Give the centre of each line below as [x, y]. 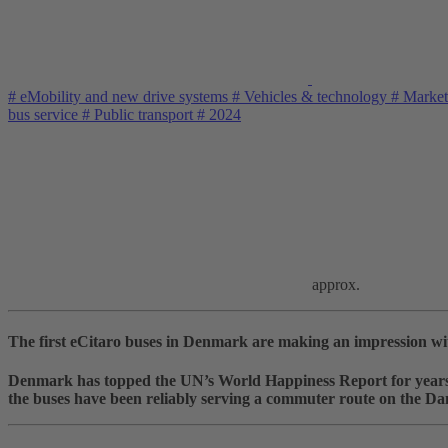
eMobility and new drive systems [124, 96]
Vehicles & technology [315, 96]
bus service [45, 114]
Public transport [143, 114]
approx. [336, 284]
